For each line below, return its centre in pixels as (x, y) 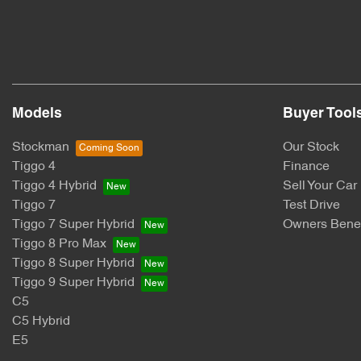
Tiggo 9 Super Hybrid (73, 283)
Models (37, 114)
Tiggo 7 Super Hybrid (73, 225)
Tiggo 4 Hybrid (54, 187)
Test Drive (311, 206)
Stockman (41, 148)
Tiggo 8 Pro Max (59, 245)
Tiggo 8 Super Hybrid (73, 264)
